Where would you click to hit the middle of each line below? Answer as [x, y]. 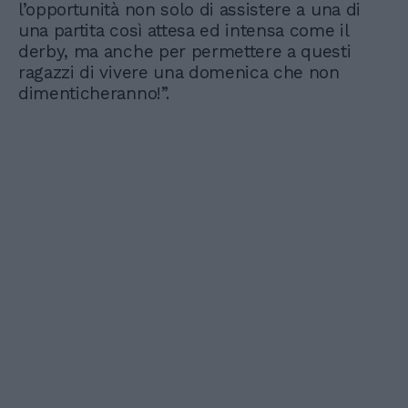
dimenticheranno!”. [94, 93]
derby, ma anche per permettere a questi [185, 51]
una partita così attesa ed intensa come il [184, 30]
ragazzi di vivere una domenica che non [179, 72]
